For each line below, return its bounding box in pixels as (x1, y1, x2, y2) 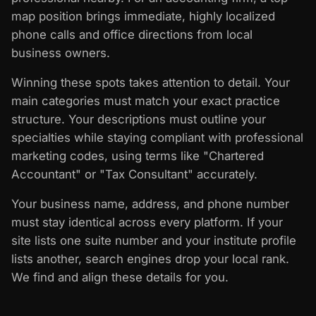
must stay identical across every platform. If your (11, 214, 283, 229)
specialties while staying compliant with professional (11, 130, 303, 145)
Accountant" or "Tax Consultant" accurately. (11, 166, 257, 181)
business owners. (11, 45, 110, 60)
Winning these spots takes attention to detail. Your (11, 75, 290, 90)
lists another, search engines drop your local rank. (11, 251, 289, 266)
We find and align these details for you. (11, 269, 229, 284)
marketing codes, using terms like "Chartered (11, 148, 264, 163)
